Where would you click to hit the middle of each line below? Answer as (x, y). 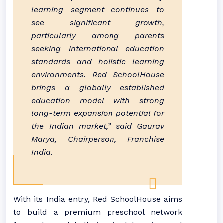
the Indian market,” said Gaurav (98, 126)
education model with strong (98, 100)
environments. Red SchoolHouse (98, 74)
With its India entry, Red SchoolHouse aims (98, 199)
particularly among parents (98, 36)
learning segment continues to (98, 10)
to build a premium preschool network (98, 212)
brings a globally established (98, 87)
